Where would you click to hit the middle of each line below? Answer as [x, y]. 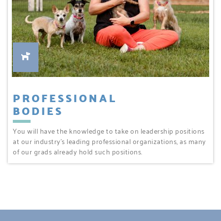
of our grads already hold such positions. [78, 151]
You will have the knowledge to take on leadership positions [109, 131]
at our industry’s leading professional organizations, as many [110, 141]
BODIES [38, 111]
